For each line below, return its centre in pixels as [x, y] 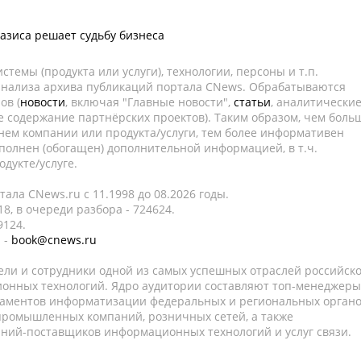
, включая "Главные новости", [149, 102]
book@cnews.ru [54, 240]
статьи [252, 102]
